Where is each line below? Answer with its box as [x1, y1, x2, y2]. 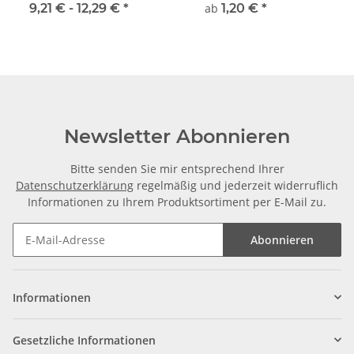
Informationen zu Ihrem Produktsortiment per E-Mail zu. [28, 194, 326, 209]
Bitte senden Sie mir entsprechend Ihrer [70, 160, 284, 176]
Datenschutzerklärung [16, 177, 134, 193]
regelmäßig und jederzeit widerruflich [134, 177, 338, 193]
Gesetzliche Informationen [13, 332, 156, 348]
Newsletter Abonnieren [64, 124, 290, 148]
